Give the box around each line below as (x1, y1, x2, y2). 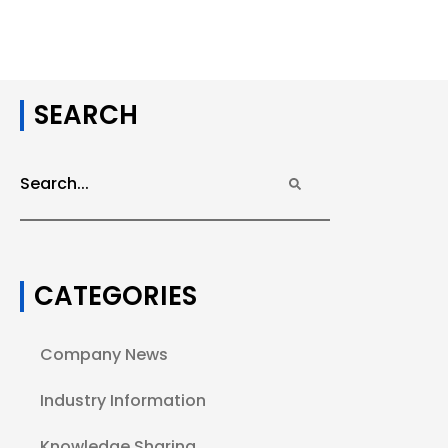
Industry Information (40, 389, 206, 413)
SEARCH (34, 97, 138, 134)
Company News (40, 343, 168, 367)
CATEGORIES (34, 278, 197, 315)
